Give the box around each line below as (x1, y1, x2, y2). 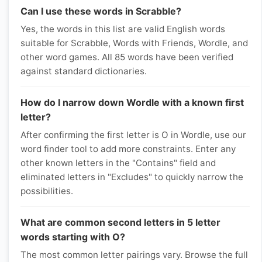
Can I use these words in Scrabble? (20, 5, 181, 17)
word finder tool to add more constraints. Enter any (20, 143, 236, 154)
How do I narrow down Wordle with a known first (20, 96, 244, 108)
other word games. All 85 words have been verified (20, 51, 233, 63)
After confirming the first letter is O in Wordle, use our (20, 129, 246, 140)
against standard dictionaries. (20, 65, 147, 77)
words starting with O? (20, 231, 125, 243)
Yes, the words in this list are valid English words (20, 23, 225, 35)
